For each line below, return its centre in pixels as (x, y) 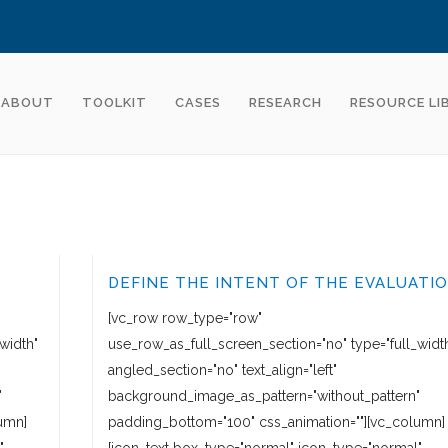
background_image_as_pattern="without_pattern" (264, 396)
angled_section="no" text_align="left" (222, 370)
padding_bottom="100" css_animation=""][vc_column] (276, 422)
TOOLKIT (114, 102)
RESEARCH (285, 102)
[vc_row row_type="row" (185, 318)
